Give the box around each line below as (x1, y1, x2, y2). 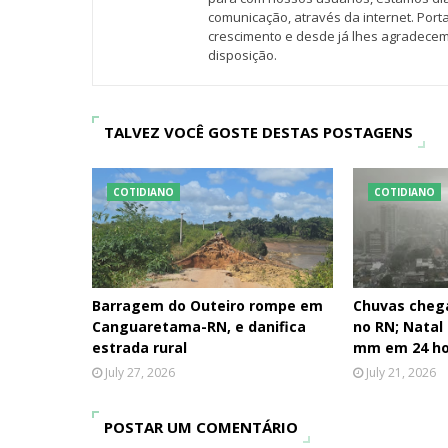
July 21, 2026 (366, 364, 437, 381)
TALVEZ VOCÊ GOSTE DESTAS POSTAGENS (104, 122, 413, 142)
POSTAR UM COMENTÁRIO (104, 417, 298, 437)
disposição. (208, 46, 277, 64)
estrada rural (92, 338, 187, 357)
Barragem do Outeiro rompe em (92, 296, 323, 315)
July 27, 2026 (105, 364, 175, 381)
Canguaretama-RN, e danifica (92, 317, 306, 336)
